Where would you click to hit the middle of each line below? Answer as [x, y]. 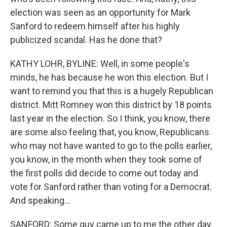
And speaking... [40, 200]
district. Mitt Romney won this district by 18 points [111, 105]
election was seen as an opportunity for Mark [100, 12]
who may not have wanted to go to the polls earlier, [111, 146]
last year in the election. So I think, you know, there [110, 118]
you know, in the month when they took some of [106, 159]
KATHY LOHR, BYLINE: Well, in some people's [100, 64]
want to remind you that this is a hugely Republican [112, 91]
